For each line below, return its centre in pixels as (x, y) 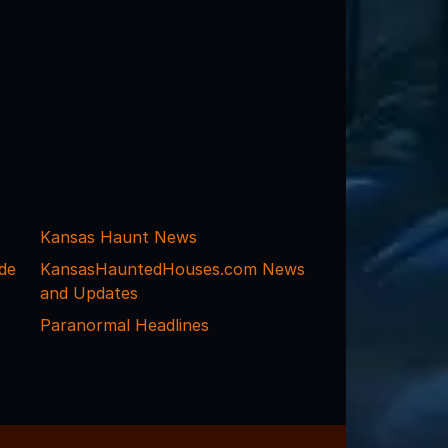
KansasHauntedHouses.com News (172, 268)
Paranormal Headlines (124, 324)
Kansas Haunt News (118, 236)
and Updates (88, 292)
